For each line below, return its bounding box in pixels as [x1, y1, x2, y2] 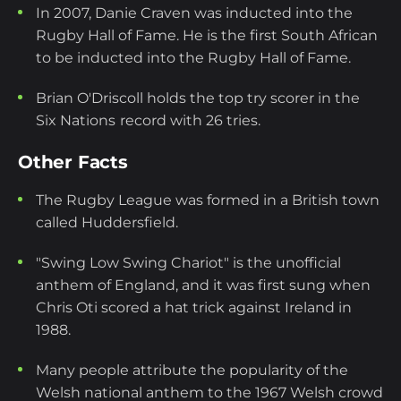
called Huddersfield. [36, 214, 178, 232]
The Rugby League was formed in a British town [36, 192, 380, 209]
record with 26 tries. [120, 112, 260, 130]
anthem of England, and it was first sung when [36, 277, 371, 294]
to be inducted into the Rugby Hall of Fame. [36, 49, 354, 67]
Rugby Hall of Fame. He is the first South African [36, 27, 378, 45]
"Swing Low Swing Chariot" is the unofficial [36, 254, 341, 272]
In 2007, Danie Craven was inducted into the [36, 4, 353, 22]
